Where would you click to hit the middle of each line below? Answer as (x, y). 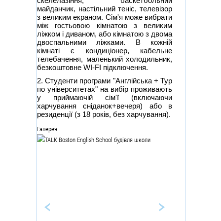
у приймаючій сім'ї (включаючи (105, 98)
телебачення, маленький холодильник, (105, 59)
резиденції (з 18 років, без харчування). (104, 114)
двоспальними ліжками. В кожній (105, 42)
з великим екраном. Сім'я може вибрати (105, 17)
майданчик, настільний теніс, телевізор (105, 9)
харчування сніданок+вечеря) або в (105, 106)
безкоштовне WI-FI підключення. (92, 68)
